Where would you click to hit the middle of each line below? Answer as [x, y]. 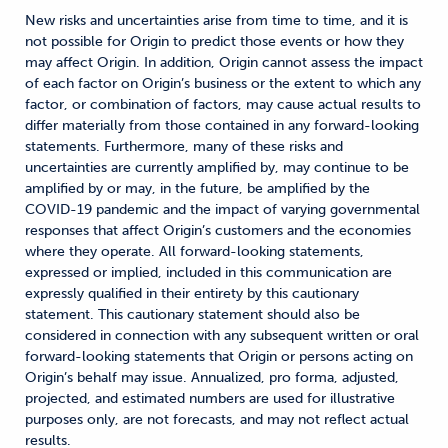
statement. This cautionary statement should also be [192, 314]
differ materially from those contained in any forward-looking [222, 125]
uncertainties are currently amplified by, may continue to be [217, 167]
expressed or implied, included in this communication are [208, 272]
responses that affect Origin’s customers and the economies [218, 230]
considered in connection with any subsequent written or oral [222, 335]
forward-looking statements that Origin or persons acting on [219, 356]
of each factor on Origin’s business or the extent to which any [223, 83]
